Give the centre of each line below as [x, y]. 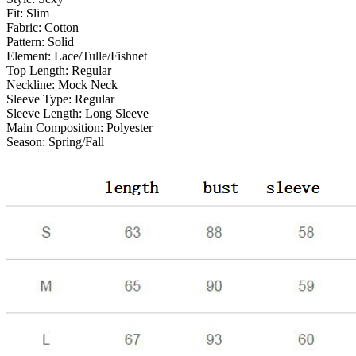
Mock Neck [88, 85]
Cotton [62, 28]
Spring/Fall [76, 142]
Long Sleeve [117, 114]
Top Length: [39, 71]
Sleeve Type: [41, 99]
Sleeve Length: [46, 114]
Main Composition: [56, 128]
